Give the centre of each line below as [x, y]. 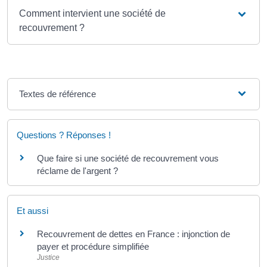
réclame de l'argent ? [77, 170]
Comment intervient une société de [93, 13]
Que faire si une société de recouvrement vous [128, 158]
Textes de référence [58, 94]
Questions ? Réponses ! [64, 135]
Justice [48, 257]
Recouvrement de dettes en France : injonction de [133, 234]
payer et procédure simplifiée [93, 246]
